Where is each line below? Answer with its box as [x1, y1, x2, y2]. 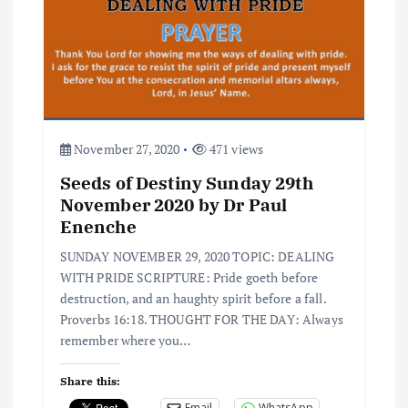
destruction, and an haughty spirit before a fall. [59, 289, 326, 307]
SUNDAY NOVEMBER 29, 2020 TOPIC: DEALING [59, 247, 335, 265]
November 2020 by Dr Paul [59, 192, 288, 216]
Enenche [59, 214, 137, 238]
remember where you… [59, 331, 191, 349]
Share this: [59, 373, 121, 388]
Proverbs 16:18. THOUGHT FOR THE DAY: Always [59, 310, 343, 328]
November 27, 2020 [70, 139, 180, 158]
